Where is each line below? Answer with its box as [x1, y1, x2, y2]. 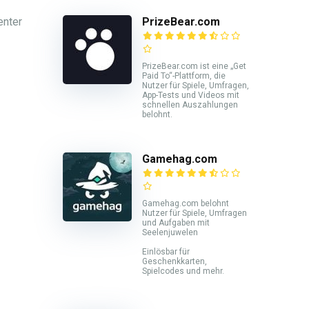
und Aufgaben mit [142, 217, 210, 228]
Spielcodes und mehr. [142, 266, 224, 276]
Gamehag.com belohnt [142, 198, 229, 208]
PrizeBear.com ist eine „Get [142, 61, 246, 72]
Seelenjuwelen [142, 227, 198, 237]
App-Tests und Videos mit [142, 90, 239, 101]
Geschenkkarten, [142, 256, 207, 266]
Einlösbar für [142, 246, 190, 257]
